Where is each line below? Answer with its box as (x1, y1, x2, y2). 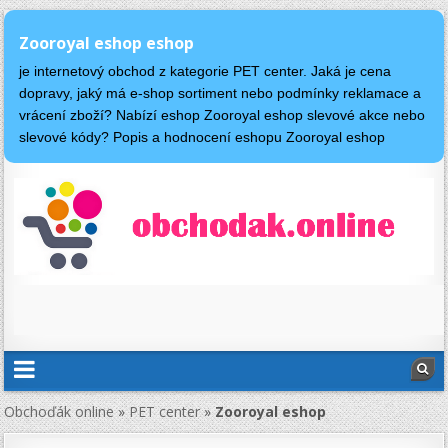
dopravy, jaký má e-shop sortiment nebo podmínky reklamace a (19, 85, 422, 102)
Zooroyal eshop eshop (19, 31, 195, 54)
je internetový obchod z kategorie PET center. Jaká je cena (19, 63, 392, 80)
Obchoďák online (4, 402, 115, 422)
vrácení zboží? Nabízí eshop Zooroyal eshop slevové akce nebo (19, 107, 426, 124)
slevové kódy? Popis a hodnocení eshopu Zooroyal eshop (19, 129, 386, 146)
